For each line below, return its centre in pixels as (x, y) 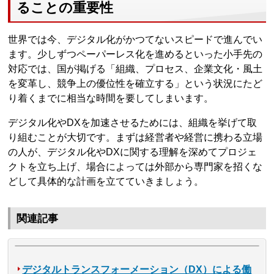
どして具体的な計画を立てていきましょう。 (106, 181)
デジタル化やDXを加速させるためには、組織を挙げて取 (133, 122)
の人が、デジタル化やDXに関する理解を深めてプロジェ (133, 152)
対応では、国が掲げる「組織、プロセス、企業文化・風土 (135, 68)
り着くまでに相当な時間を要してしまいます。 (111, 98)
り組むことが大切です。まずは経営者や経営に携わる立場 (135, 137)
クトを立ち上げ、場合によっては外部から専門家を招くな (135, 166)
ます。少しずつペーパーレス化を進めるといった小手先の (135, 54)
